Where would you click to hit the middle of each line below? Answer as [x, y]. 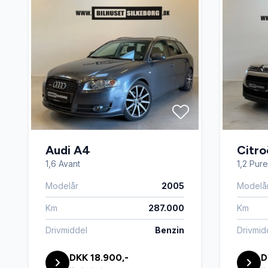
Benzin [170, 230]
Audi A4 [68, 150]
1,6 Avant [63, 164]
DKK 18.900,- [99, 258]
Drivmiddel [66, 230]
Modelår [62, 186]
